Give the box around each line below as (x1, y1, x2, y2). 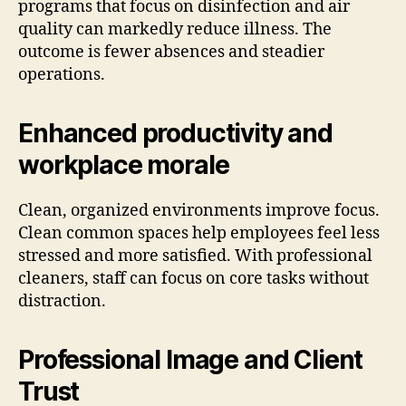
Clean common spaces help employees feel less (18, 222, 380, 244)
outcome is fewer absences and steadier (18, 41, 324, 63)
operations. (18, 63, 105, 85)
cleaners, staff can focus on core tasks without (18, 267, 369, 289)
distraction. (18, 290, 106, 312)
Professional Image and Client (18, 343, 363, 375)
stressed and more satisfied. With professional (18, 245, 372, 266)
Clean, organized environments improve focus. (18, 199, 380, 221)
